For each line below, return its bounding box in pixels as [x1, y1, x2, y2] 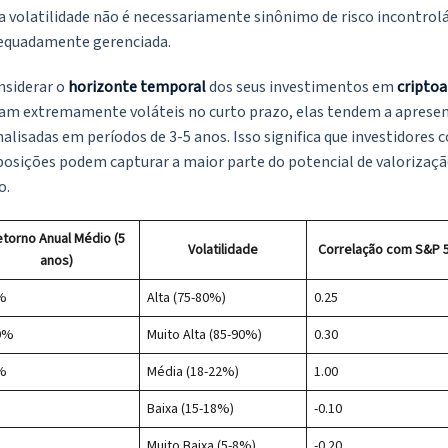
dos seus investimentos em [206, 76, 397, 99]
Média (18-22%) [147, 362, 239, 383]
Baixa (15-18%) [147, 399, 234, 420]
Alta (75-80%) [147, 288, 226, 309]
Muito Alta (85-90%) [147, 325, 262, 346]
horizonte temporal [68, 76, 206, 99]
